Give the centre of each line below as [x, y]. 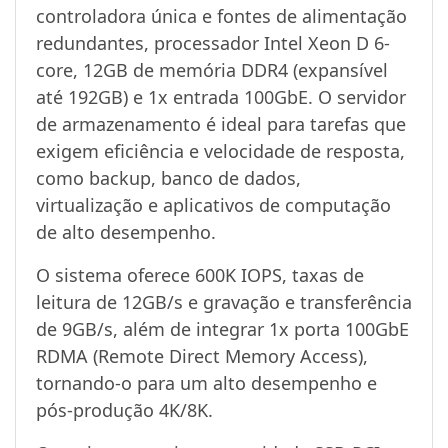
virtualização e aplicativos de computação [213, 205]
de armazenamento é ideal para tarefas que [221, 124]
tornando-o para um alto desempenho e [206, 383]
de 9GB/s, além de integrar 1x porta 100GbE [222, 329]
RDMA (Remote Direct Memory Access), [202, 356]
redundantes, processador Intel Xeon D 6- [213, 43]
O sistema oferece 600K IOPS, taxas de [200, 275]
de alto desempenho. [126, 232]
